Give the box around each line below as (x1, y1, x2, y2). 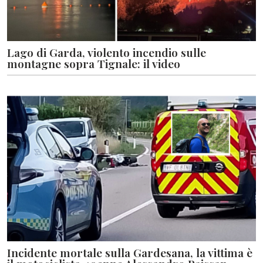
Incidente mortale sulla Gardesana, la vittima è (7, 244, 252, 260)
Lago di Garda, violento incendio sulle (7, 44, 206, 60)
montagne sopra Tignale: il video (7, 55, 180, 71)
